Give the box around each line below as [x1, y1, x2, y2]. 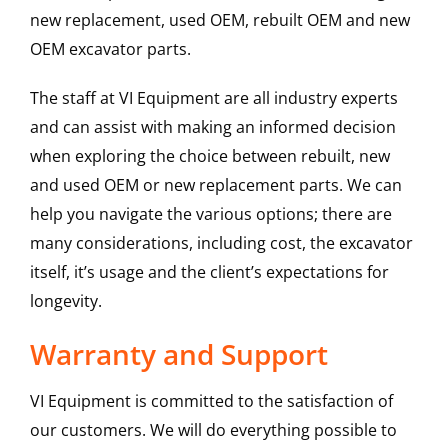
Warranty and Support [29, 335, 328, 374]
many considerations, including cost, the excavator [29, 232, 413, 255]
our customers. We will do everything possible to [29, 419, 397, 442]
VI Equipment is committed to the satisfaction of [29, 390, 393, 413]
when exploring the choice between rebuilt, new [29, 145, 390, 168]
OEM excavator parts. [29, 38, 191, 61]
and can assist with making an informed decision [29, 116, 396, 139]
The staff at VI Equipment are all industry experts [29, 87, 398, 110]
